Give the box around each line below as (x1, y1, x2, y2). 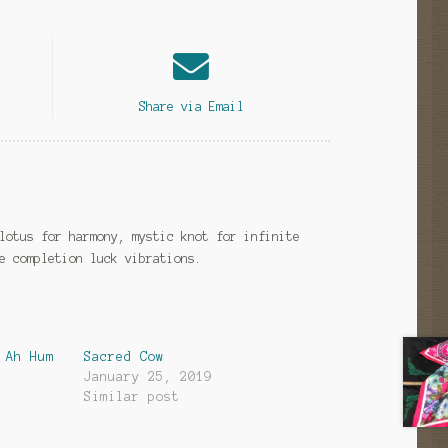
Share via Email (138, 99, 244, 113)
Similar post (84, 390, 181, 405)
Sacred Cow (84, 350, 165, 365)
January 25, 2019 (84, 370, 213, 385)
